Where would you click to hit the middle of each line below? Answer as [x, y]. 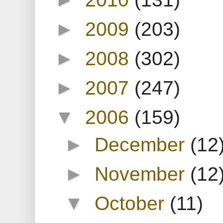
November [143, 173]
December [143, 144]
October [132, 203]
